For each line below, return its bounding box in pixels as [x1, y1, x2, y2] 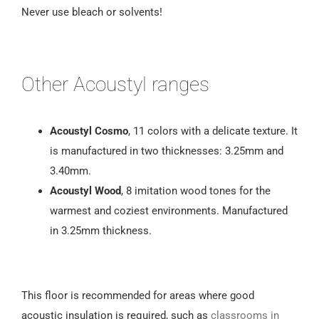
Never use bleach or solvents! [21, 6, 162, 19]
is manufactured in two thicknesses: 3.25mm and [50, 144, 283, 157]
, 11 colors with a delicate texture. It [128, 124, 298, 137]
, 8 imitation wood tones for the [121, 184, 271, 197]
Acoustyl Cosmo [50, 124, 128, 137]
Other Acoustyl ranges [21, 73, 209, 97]
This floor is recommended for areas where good [21, 288, 254, 302]
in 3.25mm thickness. [50, 224, 152, 237]
